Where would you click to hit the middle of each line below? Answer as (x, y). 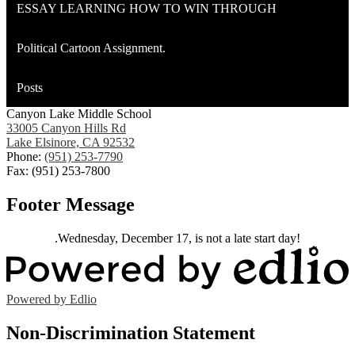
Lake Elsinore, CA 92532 (71, 143)
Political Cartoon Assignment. (91, 48)
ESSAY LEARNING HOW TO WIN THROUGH (146, 9)
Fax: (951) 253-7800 (58, 171)
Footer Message (71, 205)
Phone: (25, 157)
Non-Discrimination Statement (131, 332)
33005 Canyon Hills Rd (66, 128)
